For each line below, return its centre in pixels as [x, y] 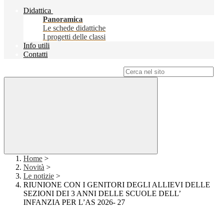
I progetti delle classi [74, 37]
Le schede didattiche [74, 28]
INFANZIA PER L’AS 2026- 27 [74, 202]
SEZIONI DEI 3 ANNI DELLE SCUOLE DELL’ [102, 194]
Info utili [36, 46]
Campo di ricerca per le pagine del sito [63, 72]
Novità [34, 167]
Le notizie [39, 176]
